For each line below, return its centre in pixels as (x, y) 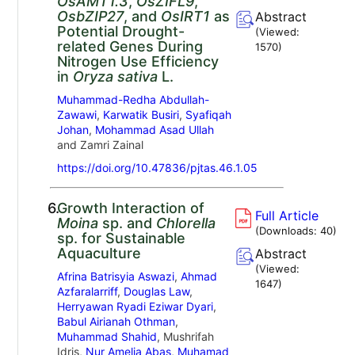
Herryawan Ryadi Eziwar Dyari (135, 306)
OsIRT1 (185, 16)
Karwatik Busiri (141, 114)
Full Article (287, 215)
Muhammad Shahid (107, 336)
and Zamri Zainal (100, 144)
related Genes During (130, 46)
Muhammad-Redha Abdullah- (133, 99)
